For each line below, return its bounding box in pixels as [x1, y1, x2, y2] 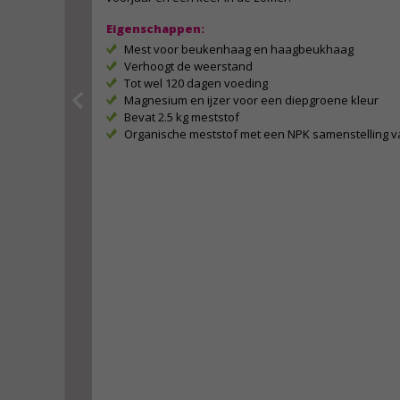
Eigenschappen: [106, 21, 204, 37]
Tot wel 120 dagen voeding [124, 75, 268, 91]
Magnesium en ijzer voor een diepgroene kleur [124, 92, 379, 108]
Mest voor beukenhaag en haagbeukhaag [124, 41, 354, 57]
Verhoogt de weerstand [124, 58, 253, 74]
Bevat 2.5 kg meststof [124, 109, 239, 125]
